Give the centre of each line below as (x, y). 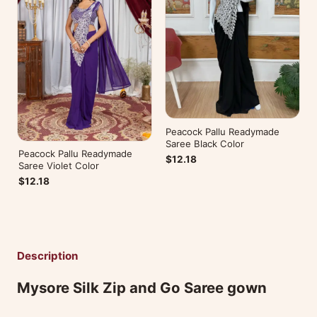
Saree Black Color (205, 143)
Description (47, 256)
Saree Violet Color (58, 166)
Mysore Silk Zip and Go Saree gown (142, 288)
